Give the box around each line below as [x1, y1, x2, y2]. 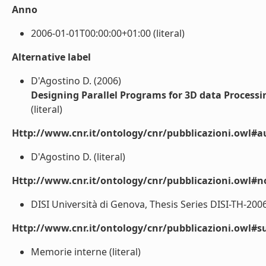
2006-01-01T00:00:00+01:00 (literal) [31, 27, 185, 40]
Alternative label [12, 50, 91, 64]
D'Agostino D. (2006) [31, 74, 121, 87]
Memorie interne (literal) [31, 245, 141, 258]
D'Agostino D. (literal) [31, 150, 125, 163]
